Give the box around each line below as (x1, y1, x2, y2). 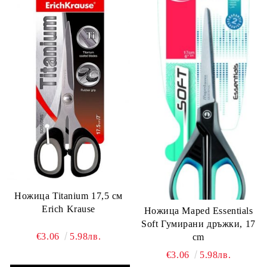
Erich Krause (42, 203, 95, 214)
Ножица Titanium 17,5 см (14, 190, 123, 201)
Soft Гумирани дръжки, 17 (141, 219, 256, 229)
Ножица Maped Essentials (144, 206, 253, 216)
